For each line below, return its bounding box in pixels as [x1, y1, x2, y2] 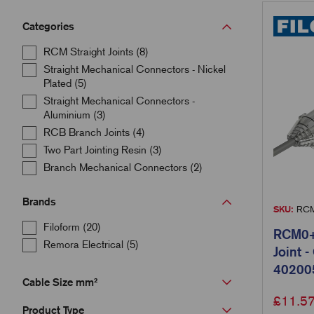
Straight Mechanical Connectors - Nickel [43, 63, 226, 76]
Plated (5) [43, 77, 87, 90]
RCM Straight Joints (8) [43, 46, 149, 58]
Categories [22, 20, 74, 32]
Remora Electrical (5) [43, 238, 139, 251]
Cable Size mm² [22, 276, 97, 288]
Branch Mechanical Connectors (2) [43, 161, 203, 174]
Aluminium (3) [43, 109, 106, 121]
